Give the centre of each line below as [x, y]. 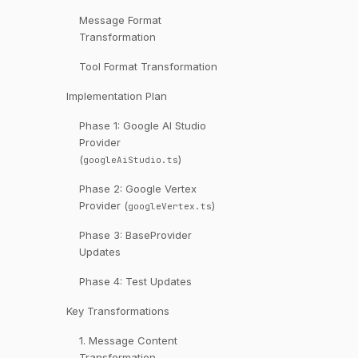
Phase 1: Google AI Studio [142, 125]
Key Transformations [117, 311]
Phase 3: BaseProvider [135, 235]
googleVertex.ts [169, 207]
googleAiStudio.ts [130, 160]
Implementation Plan [116, 96]
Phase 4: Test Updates [135, 281]
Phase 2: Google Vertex [137, 189]
